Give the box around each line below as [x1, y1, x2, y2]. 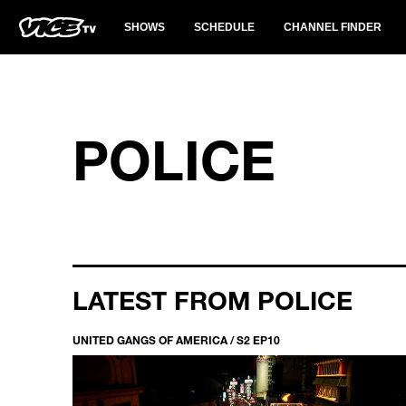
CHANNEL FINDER [284, 21, 382, 34]
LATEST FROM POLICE [72, 285, 353, 315]
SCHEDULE [194, 21, 255, 34]
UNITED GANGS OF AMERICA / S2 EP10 [72, 333, 280, 347]
